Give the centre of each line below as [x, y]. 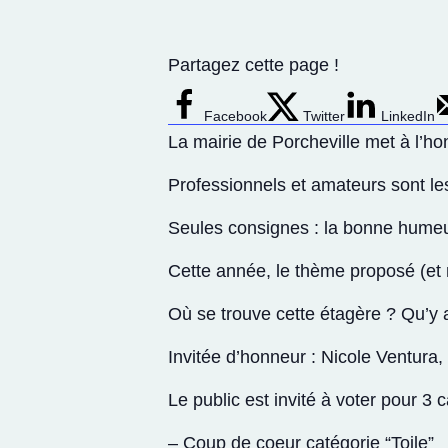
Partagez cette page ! [253, 64]
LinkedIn [408, 115]
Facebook [235, 115]
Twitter [324, 115]
